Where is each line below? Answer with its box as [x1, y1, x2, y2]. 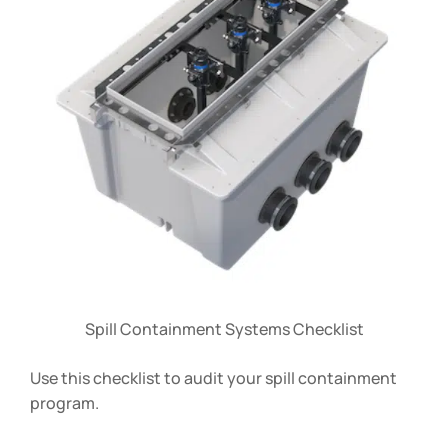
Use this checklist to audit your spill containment [30, 366, 397, 389]
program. [30, 391, 99, 414]
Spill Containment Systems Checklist [84, 317, 364, 340]
